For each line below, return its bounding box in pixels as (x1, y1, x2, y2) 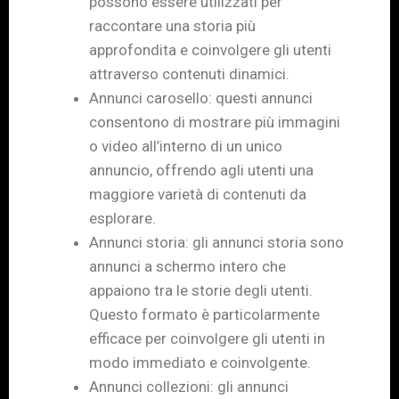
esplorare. (89, 208, 156, 227)
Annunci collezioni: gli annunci (89, 377, 289, 395)
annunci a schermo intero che (89, 256, 286, 275)
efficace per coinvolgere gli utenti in (89, 329, 325, 347)
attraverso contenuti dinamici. (89, 64, 289, 83)
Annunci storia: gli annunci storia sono (89, 232, 344, 251)
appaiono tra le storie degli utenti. (89, 281, 313, 299)
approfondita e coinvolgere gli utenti (89, 40, 331, 59)
